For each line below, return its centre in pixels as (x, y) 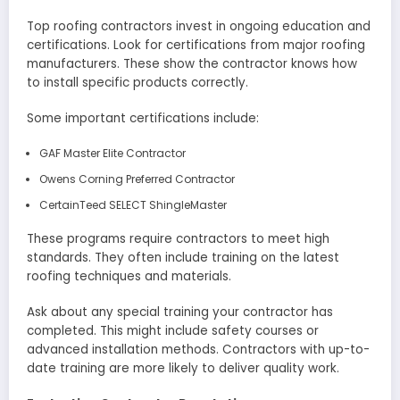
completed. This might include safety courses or (173, 331)
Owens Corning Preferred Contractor (137, 179)
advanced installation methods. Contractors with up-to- (198, 350)
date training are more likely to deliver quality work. (183, 369)
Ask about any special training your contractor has (180, 312)
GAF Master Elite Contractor (112, 154)
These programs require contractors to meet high (178, 239)
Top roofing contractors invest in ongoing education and (199, 26)
